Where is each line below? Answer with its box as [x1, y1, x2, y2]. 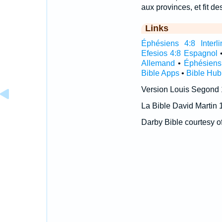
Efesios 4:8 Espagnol [141, 49, 218, 57]
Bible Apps [141, 69, 179, 77]
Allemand [141, 59, 175, 67]
